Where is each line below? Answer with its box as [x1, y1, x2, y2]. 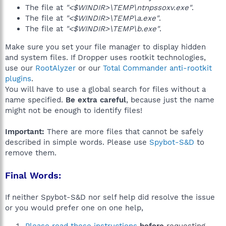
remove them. [5, 148, 56, 157]
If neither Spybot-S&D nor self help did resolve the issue [5, 193, 215, 202]
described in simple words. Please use [5, 138, 149, 147]
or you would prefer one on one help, [5, 203, 143, 212]
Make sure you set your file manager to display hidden [5, 42, 206, 51]
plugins [5, 74, 31, 83]
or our [76, 64, 103, 73]
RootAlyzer [35, 64, 76, 73]
